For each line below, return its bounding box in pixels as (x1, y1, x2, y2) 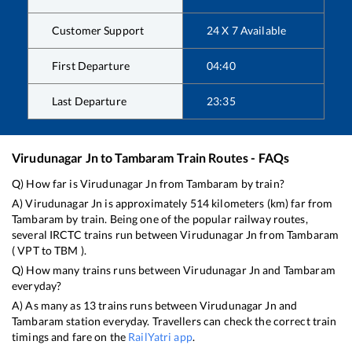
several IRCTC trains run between (12, 228, 181, 242)
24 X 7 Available (207, 24, 287, 38)
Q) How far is (12, 177, 80, 191)
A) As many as (12, 299, 83, 313)
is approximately (102, 196, 190, 211)
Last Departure (52, 94, 126, 108)
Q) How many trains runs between (12, 263, 184, 277)
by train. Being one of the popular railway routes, (64, 212, 308, 226)
